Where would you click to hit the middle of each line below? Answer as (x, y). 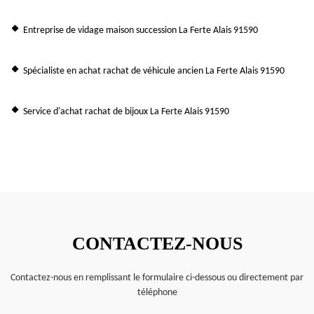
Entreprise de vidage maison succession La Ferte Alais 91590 (141, 30)
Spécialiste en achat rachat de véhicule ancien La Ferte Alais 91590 (154, 71)
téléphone (157, 292)
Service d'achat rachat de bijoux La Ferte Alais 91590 (126, 111)
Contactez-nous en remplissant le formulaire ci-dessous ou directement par (157, 278)
